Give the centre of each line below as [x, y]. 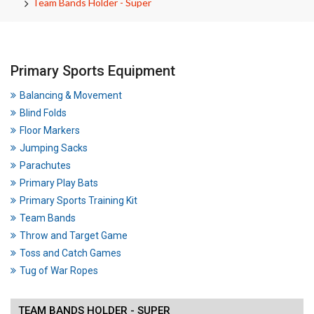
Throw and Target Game [74, 235]
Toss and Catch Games [70, 253]
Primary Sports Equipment [93, 71]
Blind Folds [43, 113]
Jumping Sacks [54, 148]
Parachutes [45, 165]
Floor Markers [50, 130]
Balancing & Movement [71, 95]
